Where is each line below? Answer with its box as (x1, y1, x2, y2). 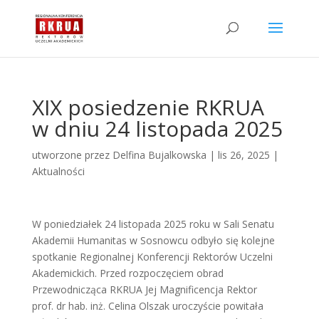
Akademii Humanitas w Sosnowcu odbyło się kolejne (31, 234, 275, 247)
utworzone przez (31, 148, 113, 162)
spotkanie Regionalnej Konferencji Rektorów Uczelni (31, 250, 273, 263)
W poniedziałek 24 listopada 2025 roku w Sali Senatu (31, 217, 274, 231)
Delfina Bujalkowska (112, 148, 206, 162)
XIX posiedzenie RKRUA (31, 93, 264, 122)
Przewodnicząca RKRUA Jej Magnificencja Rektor (31, 283, 257, 296)
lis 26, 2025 (217, 148, 270, 162)
